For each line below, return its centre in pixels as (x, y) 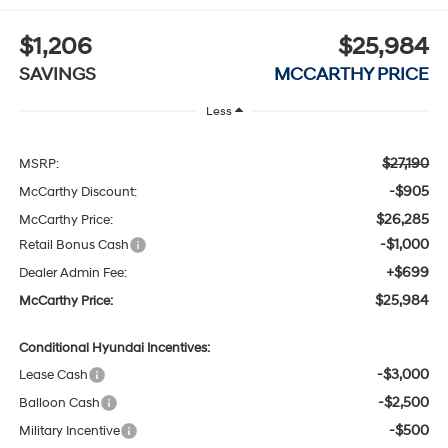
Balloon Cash (59, 402)
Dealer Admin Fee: (72, 272)
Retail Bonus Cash (73, 244)
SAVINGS (57, 75)
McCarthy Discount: (77, 191)
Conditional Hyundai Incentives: (114, 347)
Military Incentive (69, 430)
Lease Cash (53, 374)
